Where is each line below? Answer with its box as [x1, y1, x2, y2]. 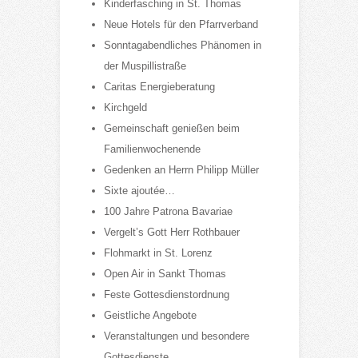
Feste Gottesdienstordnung [103, 288, 229, 300]
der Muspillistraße [103, 59, 186, 72]
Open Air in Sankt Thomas [103, 267, 226, 280]
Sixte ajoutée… [103, 184, 175, 197]
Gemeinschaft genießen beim [103, 121, 240, 134]
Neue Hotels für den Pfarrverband [103, 18, 258, 30]
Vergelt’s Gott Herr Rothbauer [103, 225, 240, 238]
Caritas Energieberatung [103, 80, 215, 93]
